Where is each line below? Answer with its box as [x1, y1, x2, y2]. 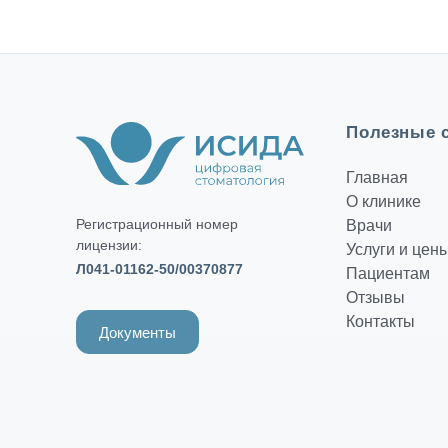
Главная [346, 168, 409, 186]
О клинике [346, 192, 422, 210]
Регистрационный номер [76, 216, 238, 233]
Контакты [346, 312, 416, 330]
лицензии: [76, 237, 142, 254]
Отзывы [346, 288, 406, 306]
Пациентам [346, 264, 431, 282]
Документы [99, 323, 176, 341]
